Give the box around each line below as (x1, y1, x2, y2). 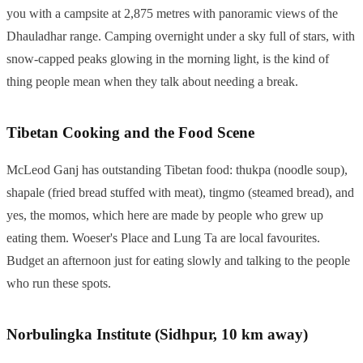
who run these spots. (6, 276, 111, 291)
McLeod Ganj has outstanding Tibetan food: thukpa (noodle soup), (6, 163, 348, 177)
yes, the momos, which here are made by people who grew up (6, 208, 323, 223)
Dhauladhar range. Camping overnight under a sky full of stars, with (6, 29, 355, 44)
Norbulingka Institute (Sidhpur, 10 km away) (6, 326, 308, 344)
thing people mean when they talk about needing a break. (6, 75, 298, 89)
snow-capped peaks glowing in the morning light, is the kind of (6, 52, 329, 66)
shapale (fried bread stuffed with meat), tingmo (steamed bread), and (6, 186, 354, 200)
